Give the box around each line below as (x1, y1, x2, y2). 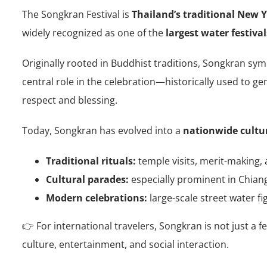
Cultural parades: (46, 172, 129, 186)
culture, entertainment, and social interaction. (22, 237, 229, 251)
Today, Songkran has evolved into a (22, 123, 183, 137)
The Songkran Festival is (22, 7, 132, 21)
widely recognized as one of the (22, 26, 166, 39)
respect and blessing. (22, 93, 117, 107)
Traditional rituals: (46, 154, 136, 167)
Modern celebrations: (46, 191, 147, 204)
